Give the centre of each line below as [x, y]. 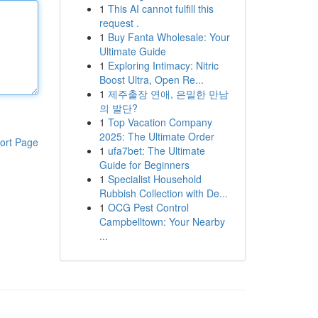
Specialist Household [154, 179]
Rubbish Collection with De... [163, 193]
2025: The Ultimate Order [157, 136]
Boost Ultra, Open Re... [151, 79]
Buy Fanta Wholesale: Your [169, 37]
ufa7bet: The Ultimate [156, 150]
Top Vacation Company [160, 122]
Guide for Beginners [144, 165]
